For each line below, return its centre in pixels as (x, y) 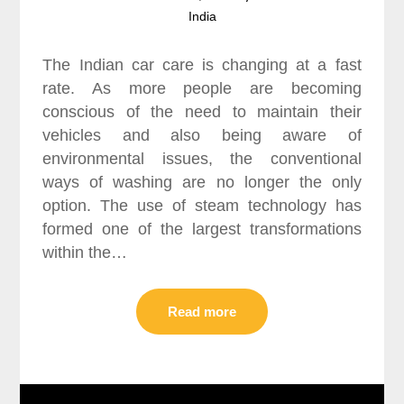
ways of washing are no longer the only (202, 182)
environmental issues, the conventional (202, 158)
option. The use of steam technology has (202, 205)
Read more (202, 311)
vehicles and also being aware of (202, 135)
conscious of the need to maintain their (202, 111)
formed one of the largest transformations (202, 229)
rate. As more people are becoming (202, 88)
